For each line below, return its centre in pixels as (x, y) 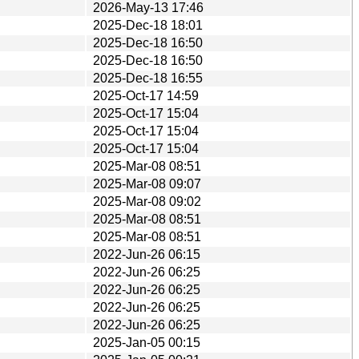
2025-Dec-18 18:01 (148, 25)
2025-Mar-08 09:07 (147, 184)
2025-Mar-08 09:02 (147, 201)
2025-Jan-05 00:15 (147, 342)
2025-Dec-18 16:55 (148, 78)
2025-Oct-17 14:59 (146, 95)
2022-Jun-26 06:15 (147, 254)
